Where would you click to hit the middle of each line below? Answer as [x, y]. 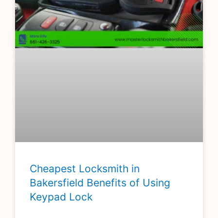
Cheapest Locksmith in [85, 168]
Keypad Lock [61, 197]
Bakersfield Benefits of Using [100, 182]
